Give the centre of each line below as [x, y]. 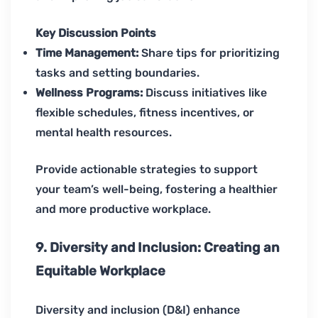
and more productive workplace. [123, 209]
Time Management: [87, 53]
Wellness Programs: [91, 93]
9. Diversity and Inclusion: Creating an [158, 248]
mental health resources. [104, 133]
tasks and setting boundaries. [117, 73]
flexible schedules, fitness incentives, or [145, 113]
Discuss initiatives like [206, 93]
